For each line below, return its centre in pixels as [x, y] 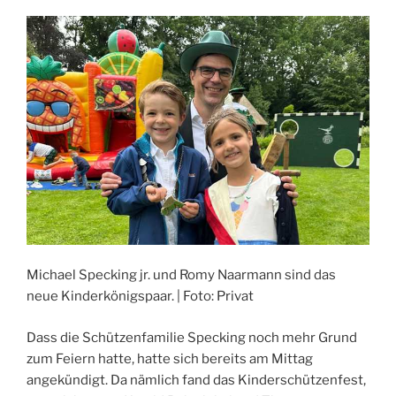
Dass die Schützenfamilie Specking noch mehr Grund [192, 337]
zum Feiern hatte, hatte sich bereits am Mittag [170, 358]
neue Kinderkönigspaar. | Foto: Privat [140, 297]
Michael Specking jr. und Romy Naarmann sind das [181, 275]
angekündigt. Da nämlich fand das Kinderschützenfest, [196, 380]
